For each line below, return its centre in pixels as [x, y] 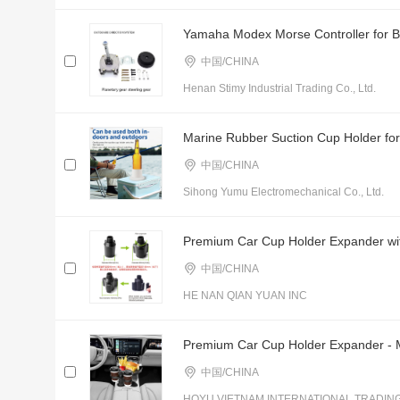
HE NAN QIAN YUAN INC [245, 296]
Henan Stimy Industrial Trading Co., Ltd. [279, 88]
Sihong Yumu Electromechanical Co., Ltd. [283, 192]
